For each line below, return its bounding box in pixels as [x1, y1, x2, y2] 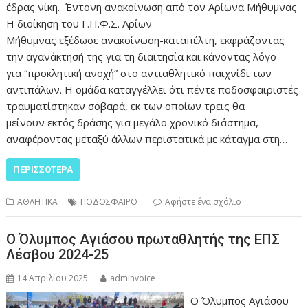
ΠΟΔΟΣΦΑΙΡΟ [80, 195, 138, 208]
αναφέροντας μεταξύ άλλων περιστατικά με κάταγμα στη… [6, 131, 288, 146]
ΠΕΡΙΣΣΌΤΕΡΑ [13, 164, 74, 175]
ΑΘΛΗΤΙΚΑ [17, 195, 58, 208]
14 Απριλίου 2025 [17, 272, 89, 285]
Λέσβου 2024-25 [6, 246, 109, 263]
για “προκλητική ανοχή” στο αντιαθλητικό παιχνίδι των [6, 65, 272, 80]
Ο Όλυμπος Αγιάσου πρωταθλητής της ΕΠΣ [6, 231, 280, 248]
